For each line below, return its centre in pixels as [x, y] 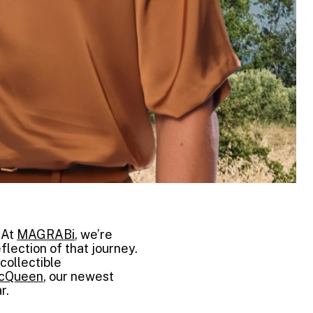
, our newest [79, 276]
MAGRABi [46, 234]
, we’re [94, 234]
